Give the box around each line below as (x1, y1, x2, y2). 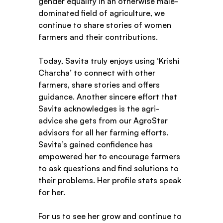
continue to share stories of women (38, 19, 174, 30)
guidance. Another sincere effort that (38, 91, 180, 102)
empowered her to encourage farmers (38, 151, 183, 161)
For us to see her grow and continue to (38, 211, 184, 221)
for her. (38, 187, 70, 197)
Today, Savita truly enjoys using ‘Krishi (38, 55, 182, 66)
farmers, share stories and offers (38, 79, 162, 90)
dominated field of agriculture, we (38, 7, 167, 18)
